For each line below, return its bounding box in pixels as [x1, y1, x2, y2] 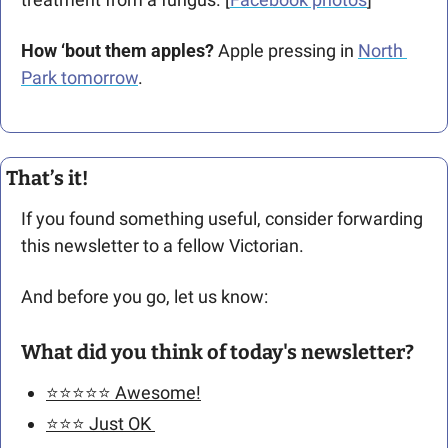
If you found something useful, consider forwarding [21, 207, 423, 229]
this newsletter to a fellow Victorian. [21, 234, 308, 256]
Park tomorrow [21, 66, 138, 88]
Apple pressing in [214, 39, 358, 61]
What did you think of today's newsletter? [21, 339, 414, 364]
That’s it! [6, 165, 88, 190]
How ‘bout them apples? [21, 39, 214, 61]
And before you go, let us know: [21, 285, 272, 307]
